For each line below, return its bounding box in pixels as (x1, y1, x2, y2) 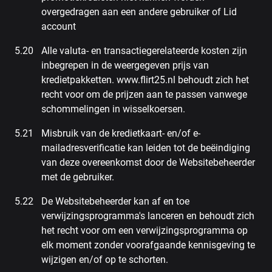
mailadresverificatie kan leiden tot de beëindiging (41, 142, 250, 154)
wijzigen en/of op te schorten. (41, 254, 168, 265)
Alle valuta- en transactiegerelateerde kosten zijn (41, 45, 247, 56)
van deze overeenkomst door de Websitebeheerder (41, 157, 255, 168)
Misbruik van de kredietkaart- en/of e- (41, 127, 200, 139)
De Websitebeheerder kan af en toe (41, 195, 189, 207)
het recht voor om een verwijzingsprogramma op (41, 225, 248, 236)
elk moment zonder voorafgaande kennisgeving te (41, 239, 255, 251)
